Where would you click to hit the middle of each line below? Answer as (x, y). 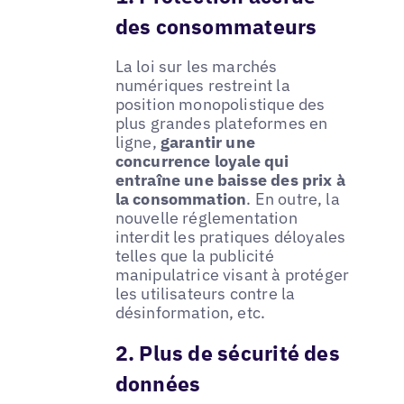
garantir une (208, 142)
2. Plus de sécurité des (227, 353)
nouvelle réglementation (206, 218)
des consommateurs (216, 27)
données (158, 384)
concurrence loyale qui (202, 161)
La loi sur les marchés (196, 67)
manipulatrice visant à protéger (232, 275)
